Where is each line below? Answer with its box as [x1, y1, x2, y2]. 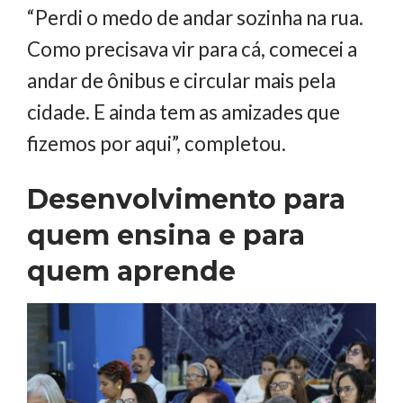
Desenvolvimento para [27, 183, 345, 217]
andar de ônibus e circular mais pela [27, 68, 336, 94]
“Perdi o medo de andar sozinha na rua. [27, 5, 363, 31]
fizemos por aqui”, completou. [27, 131, 286, 157]
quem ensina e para [27, 219, 305, 253]
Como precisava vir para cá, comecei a [27, 37, 357, 62]
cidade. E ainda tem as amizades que [27, 100, 340, 125]
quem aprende [27, 255, 236, 289]
